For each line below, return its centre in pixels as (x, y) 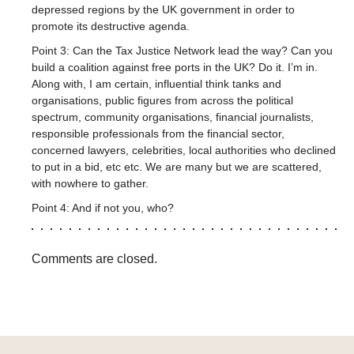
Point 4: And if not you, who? (103, 207)
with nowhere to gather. (90, 183)
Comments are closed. (94, 258)
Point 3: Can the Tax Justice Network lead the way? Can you (182, 50)
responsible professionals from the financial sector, (158, 133)
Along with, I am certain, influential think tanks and (156, 83)
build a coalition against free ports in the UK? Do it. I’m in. (175, 67)
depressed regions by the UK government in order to (163, 9)
